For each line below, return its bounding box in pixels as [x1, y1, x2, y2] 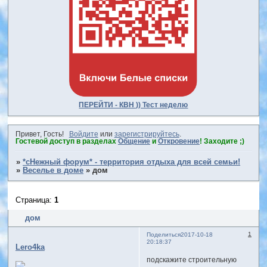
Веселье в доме [23, 166, 84, 175]
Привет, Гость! [15, 130, 64, 138]
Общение [117, 137, 150, 145]
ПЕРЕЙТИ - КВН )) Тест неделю [79, 101, 188, 109]
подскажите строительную [146, 256, 237, 263]
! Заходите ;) [199, 137, 244, 145]
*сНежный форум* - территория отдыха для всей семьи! [23, 157, 241, 166]
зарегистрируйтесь [114, 130, 179, 138]
